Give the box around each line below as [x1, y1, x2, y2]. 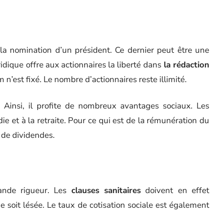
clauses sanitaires [71, 185, 141, 196]
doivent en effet [141, 185, 210, 196]
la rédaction [161, 59, 210, 70]
